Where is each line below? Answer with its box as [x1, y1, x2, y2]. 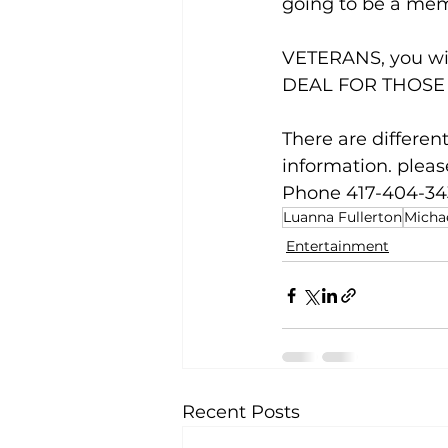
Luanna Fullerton [283, 208, 402, 227]
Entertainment [286, 237, 389, 256]
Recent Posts [182, 401, 300, 424]
